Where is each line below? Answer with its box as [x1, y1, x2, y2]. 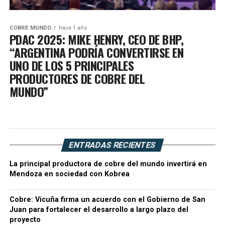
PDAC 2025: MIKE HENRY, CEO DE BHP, [9, 30, 184, 49]
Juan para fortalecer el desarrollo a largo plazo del [9, 205, 188, 214]
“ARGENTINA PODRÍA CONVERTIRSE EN [9, 43, 184, 62]
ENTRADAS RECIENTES [68, 140, 157, 150]
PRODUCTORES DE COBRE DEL [9, 69, 145, 88]
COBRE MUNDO [9, 25, 51, 32]
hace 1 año [58, 25, 87, 32]
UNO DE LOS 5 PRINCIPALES [9, 56, 134, 75]
